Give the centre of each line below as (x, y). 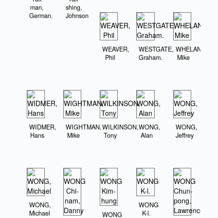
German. (41, 16)
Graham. (151, 58)
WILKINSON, (121, 127)
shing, (74, 8)
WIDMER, (43, 127)
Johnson (77, 16)
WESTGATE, (156, 49)
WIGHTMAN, (84, 127)
